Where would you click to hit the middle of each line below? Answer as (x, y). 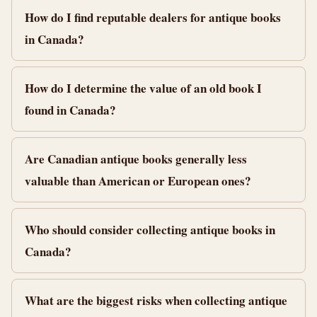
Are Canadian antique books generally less (136, 159)
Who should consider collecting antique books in (150, 230)
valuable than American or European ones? (138, 181)
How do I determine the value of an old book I (143, 88)
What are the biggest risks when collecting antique (156, 300)
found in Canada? (70, 110)
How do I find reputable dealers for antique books (153, 17)
